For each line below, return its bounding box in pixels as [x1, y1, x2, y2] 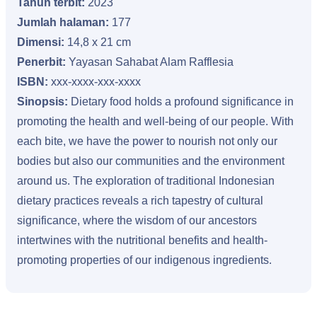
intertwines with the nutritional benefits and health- [17, 234, 267, 246]
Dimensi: [17, 36, 64, 48]
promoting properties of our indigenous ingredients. [17, 254, 272, 266]
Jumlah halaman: [17, 16, 109, 28]
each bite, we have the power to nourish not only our [17, 135, 277, 147]
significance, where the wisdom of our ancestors [17, 214, 257, 226]
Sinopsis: [17, 96, 71, 108]
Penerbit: [17, 56, 69, 68]
